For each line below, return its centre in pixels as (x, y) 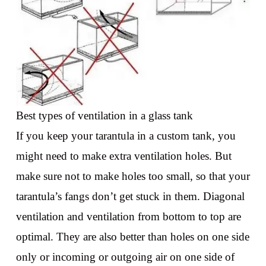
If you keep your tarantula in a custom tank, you (126, 136)
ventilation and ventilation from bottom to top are (128, 217)
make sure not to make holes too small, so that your (133, 176)
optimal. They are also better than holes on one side (132, 237)
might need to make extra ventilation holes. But (123, 156)
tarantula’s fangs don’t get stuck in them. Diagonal (130, 197)
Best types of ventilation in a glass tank (104, 116)
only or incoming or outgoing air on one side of (125, 257)
